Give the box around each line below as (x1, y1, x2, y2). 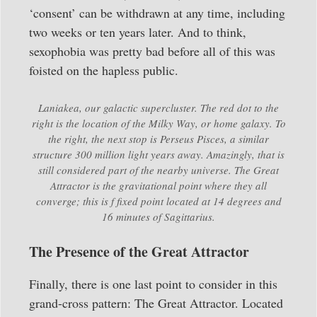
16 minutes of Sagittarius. (102, 209, 215, 224)
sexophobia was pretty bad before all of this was (29, 42, 275, 59)
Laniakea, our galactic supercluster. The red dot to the (38, 100, 279, 115)
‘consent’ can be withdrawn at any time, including (29, 4, 285, 21)
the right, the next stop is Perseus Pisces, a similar (48, 131, 269, 146)
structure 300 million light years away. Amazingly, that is (33, 146, 284, 161)
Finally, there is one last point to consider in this (29, 275, 277, 292)
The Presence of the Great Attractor (29, 241, 249, 262)
